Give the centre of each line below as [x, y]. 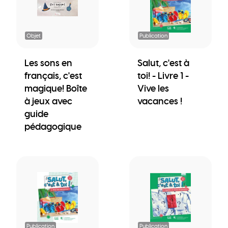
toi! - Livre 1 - [163, 75]
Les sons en [48, 63]
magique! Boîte [56, 88]
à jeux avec [48, 101]
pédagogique [53, 126]
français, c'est [53, 75]
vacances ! [160, 101]
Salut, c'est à [163, 63]
